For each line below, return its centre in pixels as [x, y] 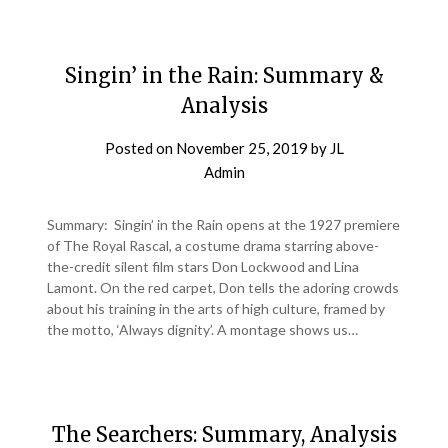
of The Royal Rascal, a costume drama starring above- [213, 245]
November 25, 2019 [241, 148]
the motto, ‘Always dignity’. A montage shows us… [203, 329]
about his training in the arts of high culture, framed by [216, 308]
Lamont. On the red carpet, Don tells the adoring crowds [223, 287]
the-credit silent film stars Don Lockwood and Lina [203, 266]
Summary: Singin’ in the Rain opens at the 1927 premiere [224, 224]
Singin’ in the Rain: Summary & [224, 75]
